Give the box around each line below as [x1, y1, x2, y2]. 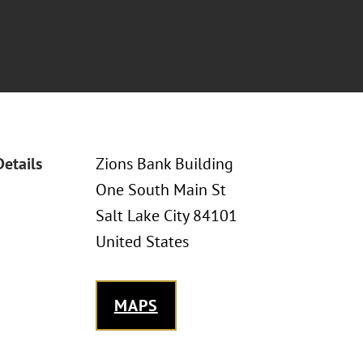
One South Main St [95, 179, 226, 200]
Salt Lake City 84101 [95, 205, 237, 226]
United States [95, 231, 189, 252]
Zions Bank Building [95, 153, 233, 174]
